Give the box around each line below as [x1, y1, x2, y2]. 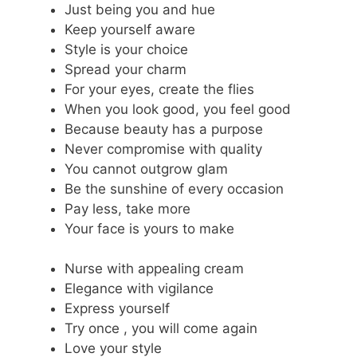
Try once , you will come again [65, 320, 257, 337]
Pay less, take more [65, 200, 190, 217]
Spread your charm [65, 61, 186, 77]
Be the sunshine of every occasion [65, 180, 284, 197]
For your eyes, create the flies [65, 80, 254, 97]
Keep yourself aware [65, 21, 195, 37]
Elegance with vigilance [65, 280, 214, 297]
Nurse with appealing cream [65, 261, 244, 277]
